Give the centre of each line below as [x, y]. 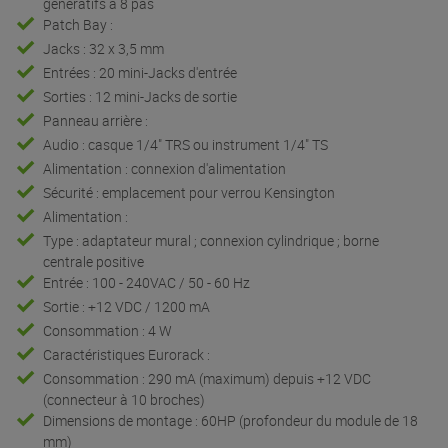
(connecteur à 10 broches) [124, 399]
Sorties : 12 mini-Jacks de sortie [140, 96]
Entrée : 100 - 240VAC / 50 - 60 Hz [147, 282]
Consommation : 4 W [108, 330]
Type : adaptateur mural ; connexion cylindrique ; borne [211, 240]
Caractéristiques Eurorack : [127, 354]
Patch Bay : [78, 24]
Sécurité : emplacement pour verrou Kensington [189, 192]
